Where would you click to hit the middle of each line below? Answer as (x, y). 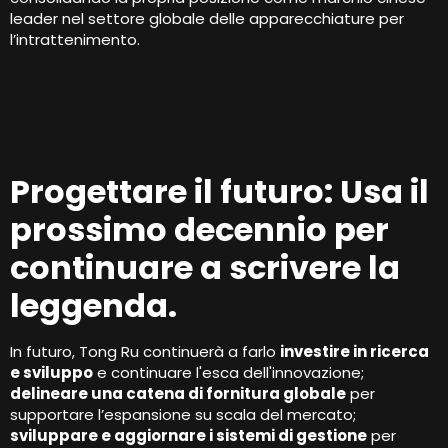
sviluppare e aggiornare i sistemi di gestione (188, 435)
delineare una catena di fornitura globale (178, 393)
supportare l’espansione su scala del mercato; (183, 414)
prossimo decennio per (199, 229)
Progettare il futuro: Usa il (219, 191)
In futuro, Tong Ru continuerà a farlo (145, 351)
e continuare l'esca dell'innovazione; (228, 372)
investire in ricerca (354, 351)
